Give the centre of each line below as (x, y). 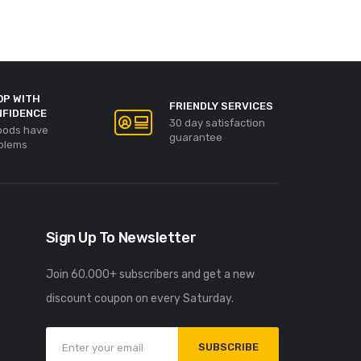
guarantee (196, 137)
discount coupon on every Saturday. (139, 299)
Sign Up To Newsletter (121, 238)
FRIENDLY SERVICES (221, 106)
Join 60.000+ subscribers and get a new (150, 274)
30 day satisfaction (217, 123)
